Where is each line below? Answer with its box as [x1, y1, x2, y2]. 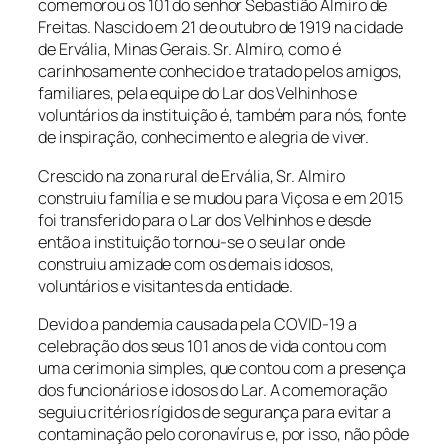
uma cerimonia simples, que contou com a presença [38, 356, 407, 379]
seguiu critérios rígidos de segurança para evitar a [38, 400, 391, 423]
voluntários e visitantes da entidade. [38, 274, 294, 297]
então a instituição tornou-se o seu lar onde [38, 230, 345, 253]
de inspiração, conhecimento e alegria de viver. [38, 126, 370, 149]
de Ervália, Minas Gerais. [38, 38, 214, 61]
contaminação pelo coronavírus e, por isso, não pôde [38, 422, 409, 445]
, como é [281, 38, 341, 61]
